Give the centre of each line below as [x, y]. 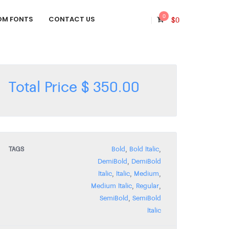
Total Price [45, 86]
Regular [147, 186]
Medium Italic [111, 186]
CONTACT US [72, 19]
